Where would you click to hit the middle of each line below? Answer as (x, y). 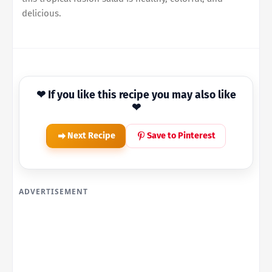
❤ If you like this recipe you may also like (136, 95)
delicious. (42, 13)
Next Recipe (91, 136)
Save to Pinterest (181, 136)
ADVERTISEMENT (53, 191)
